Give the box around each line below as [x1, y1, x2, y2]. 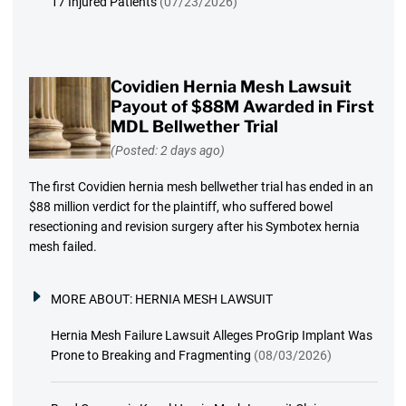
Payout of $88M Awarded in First [110, 96, 374, 116]
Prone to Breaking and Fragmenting [50, 348, 251, 363]
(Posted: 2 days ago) [110, 143, 225, 159]
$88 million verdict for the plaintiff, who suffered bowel [28, 199, 333, 215]
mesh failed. [28, 239, 97, 255]
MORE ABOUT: [50, 292, 135, 307]
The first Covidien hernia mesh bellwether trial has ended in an [28, 179, 373, 195]
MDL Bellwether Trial [110, 116, 278, 136]
